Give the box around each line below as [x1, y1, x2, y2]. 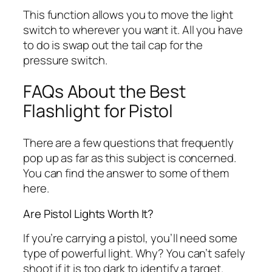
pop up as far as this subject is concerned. [23, 150, 236, 166]
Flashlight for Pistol [23, 99, 173, 123]
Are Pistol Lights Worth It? [23, 205, 154, 222]
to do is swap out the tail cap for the [23, 36, 203, 53]
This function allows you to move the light [23, 6, 233, 22]
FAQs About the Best [23, 80, 186, 104]
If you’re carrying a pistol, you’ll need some [23, 230, 237, 246]
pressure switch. [23, 52, 107, 68]
